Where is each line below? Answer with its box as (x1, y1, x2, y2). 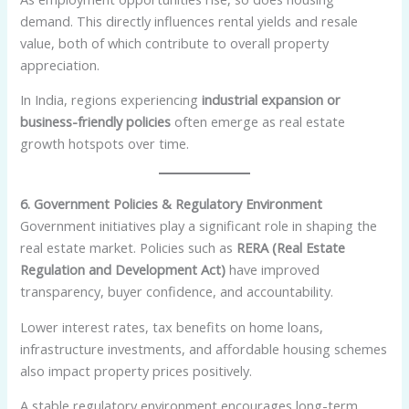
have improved (225, 260, 320, 279)
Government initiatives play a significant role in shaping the (20, 216, 378, 236)
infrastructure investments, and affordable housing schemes (20, 339, 388, 358)
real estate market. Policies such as (20, 238, 237, 257)
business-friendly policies (20, 112, 172, 131)
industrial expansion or (202, 90, 341, 110)
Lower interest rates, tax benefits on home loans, (20, 317, 324, 336)
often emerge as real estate (171, 112, 346, 131)
